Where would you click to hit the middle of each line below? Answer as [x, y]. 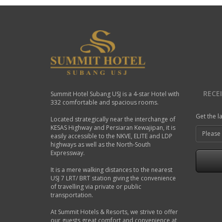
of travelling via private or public [96, 186]
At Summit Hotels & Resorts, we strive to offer [114, 212]
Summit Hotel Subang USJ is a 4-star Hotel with [115, 94]
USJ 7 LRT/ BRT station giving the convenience [113, 178]
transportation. [72, 195]
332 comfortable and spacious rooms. [105, 102]
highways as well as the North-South [101, 144]
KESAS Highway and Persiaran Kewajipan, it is [113, 127]
